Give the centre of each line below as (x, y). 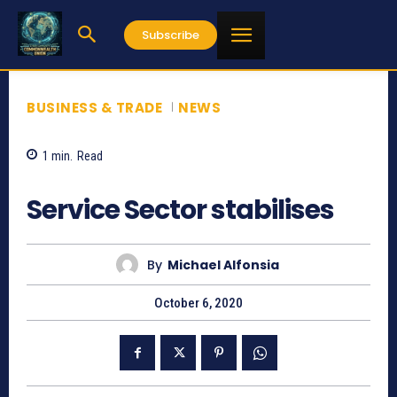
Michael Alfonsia (223, 265)
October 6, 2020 (198, 304)
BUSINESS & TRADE (94, 107)
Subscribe (171, 35)
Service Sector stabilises (180, 210)
